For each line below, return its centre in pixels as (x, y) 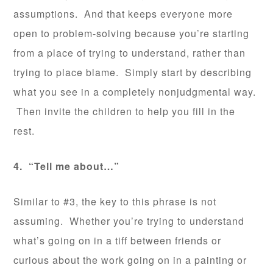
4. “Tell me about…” (67, 166)
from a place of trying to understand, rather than (130, 53)
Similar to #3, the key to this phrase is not (115, 202)
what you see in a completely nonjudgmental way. (135, 92)
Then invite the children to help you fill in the (125, 112)
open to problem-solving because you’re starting (132, 34)
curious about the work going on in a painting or (130, 260)
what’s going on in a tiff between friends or (118, 241)
